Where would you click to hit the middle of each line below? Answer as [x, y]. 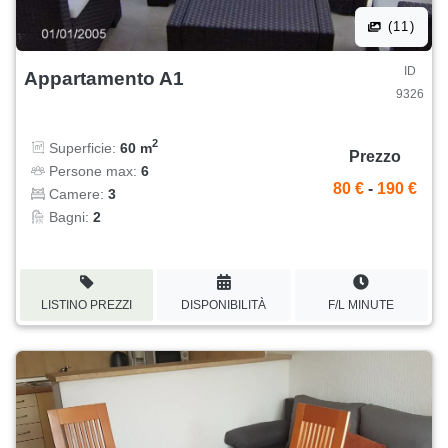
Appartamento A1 [104, 78]
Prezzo [375, 157]
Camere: [76, 193]
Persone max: [93, 170]
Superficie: [82, 147]
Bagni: [69, 216]
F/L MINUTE [361, 304]
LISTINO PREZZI [87, 304]
